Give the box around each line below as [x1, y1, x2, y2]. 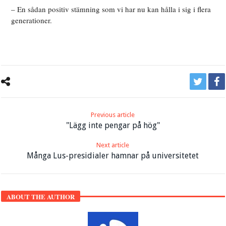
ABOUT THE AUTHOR [7, 192, 75, 202]
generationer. [11, 15, 52, 26]
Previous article [91, 111, 135, 119]
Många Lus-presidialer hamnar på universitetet [27, 151, 199, 161]
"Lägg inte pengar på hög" [66, 121, 160, 131]
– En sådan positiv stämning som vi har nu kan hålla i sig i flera [11, 4, 211, 15]
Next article [96, 141, 130, 149]
